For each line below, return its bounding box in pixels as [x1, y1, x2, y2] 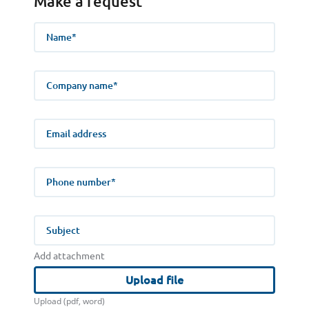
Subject [34, 215, 62, 224]
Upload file [126, 274, 183, 287]
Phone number [34, 166, 90, 176]
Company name [34, 70, 91, 79]
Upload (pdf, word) [34, 295, 105, 308]
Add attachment [34, 250, 105, 262]
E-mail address [34, 118, 88, 128]
